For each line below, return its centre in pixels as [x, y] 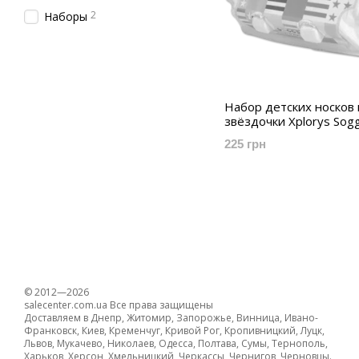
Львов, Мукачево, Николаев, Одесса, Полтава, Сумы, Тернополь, [176, 343]
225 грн [245, 144]
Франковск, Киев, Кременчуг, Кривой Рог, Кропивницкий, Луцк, [174, 331]
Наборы [66, 16]
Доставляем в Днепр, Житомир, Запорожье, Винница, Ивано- [171, 318]
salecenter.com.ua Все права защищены [119, 305]
